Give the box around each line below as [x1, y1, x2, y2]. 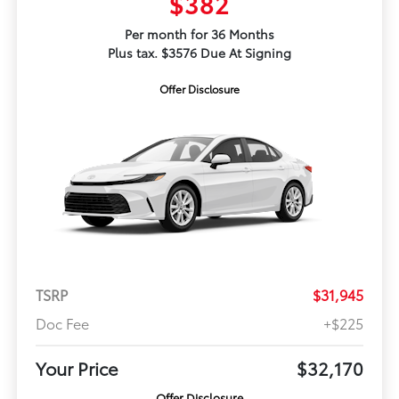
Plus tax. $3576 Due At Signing [108, 44, 291, 62]
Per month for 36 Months [125, 25, 274, 44]
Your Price [35, 355, 118, 381]
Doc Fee [35, 313, 89, 334]
